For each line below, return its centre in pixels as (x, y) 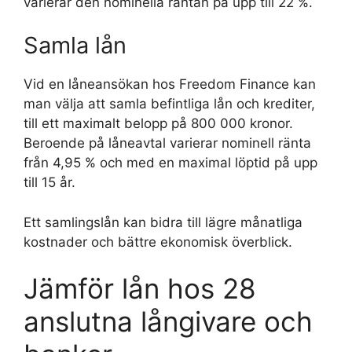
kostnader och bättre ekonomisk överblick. (158, 242)
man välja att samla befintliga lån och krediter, (169, 104)
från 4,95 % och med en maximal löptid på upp (170, 163)
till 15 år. (49, 182)
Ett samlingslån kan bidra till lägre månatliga (163, 222)
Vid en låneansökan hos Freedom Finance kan (170, 84)
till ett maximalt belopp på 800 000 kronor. (158, 123)
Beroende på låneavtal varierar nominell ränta (167, 143)
